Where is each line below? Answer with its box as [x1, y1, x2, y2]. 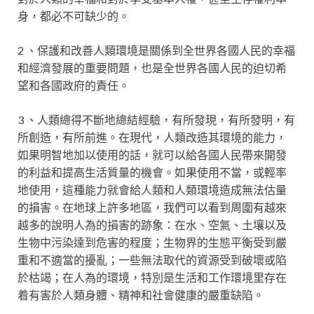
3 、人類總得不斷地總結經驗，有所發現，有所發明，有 [18, 113, 295, 126]
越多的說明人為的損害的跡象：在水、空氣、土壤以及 [18, 218, 287, 231]
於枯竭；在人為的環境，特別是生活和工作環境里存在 [18, 271, 287, 284]
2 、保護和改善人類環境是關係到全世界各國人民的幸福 [18, 43, 295, 57]
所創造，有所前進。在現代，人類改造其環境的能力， [18, 130, 287, 144]
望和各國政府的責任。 [18, 78, 130, 92]
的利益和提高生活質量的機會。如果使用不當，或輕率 [18, 165, 287, 179]
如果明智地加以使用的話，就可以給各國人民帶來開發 [18, 148, 287, 161]
